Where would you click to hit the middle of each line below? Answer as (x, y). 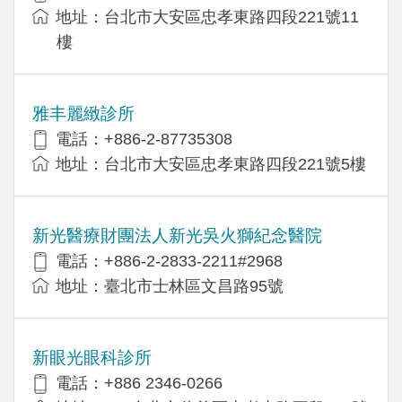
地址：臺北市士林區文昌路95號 (170, 286)
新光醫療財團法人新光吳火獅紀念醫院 (177, 235)
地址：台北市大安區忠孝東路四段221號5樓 (211, 164)
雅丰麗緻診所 (83, 113)
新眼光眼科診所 (92, 357)
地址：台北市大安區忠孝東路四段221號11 (207, 17)
